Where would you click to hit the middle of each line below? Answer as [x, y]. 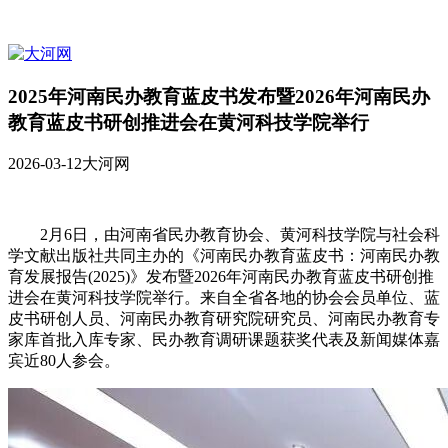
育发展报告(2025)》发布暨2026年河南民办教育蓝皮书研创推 [221, 277]
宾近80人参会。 [64, 361]
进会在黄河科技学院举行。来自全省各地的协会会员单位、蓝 [224, 298]
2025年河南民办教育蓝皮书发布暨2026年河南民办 [219, 96]
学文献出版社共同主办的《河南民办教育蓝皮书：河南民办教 [224, 256]
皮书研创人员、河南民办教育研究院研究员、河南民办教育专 [224, 319]
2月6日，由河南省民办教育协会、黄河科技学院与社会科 [240, 235]
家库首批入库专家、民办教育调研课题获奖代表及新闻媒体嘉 [224, 340]
